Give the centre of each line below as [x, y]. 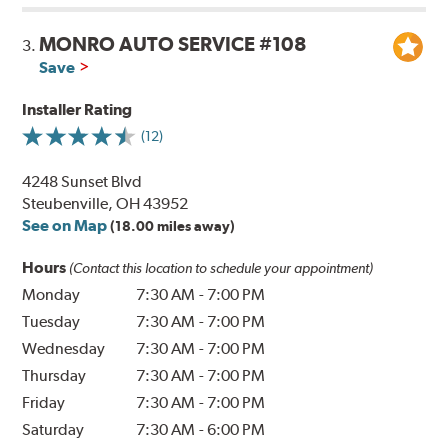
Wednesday [64, 349]
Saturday [53, 430]
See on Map [65, 226]
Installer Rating [77, 110]
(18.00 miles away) [173, 226]
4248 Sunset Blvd [82, 182]
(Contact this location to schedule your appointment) [221, 268]
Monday [51, 295]
